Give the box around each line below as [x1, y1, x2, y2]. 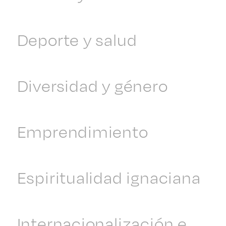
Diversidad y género [17, 73, 168, 97]
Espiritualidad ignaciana [17, 165, 201, 189]
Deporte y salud [17, 27, 137, 51]
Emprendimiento [17, 119, 148, 143]
